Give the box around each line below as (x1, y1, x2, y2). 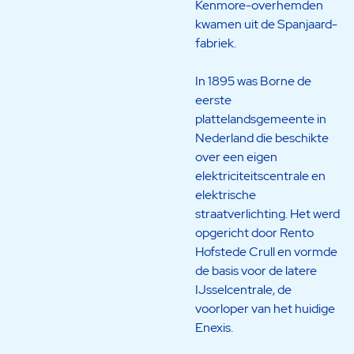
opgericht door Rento (194, 224, 314, 241)
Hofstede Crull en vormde (194, 243, 337, 260)
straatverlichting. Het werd (194, 205, 340, 222)
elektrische (194, 186, 256, 203)
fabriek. (194, 34, 236, 51)
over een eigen (194, 148, 277, 165)
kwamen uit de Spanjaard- (194, 15, 337, 32)
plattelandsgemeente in (194, 110, 326, 127)
